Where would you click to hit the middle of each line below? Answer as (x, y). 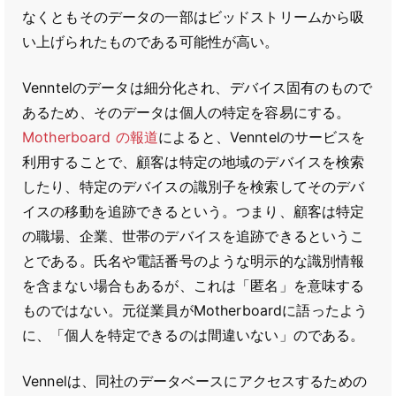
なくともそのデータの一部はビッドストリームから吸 (194, 17)
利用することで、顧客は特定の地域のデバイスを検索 (194, 162)
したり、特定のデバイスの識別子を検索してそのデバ (194, 187)
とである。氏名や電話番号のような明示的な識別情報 (194, 261)
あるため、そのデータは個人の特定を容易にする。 (187, 112)
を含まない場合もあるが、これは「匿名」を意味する (194, 286)
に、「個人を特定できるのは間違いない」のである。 (194, 335)
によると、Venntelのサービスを (262, 137)
